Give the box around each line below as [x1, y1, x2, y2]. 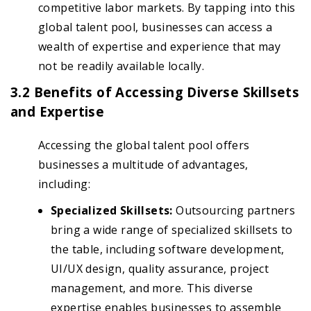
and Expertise [10, 103, 105, 121]
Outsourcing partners [176, 203, 296, 219]
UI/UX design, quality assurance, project [51, 261, 269, 277]
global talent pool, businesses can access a [38, 19, 273, 35]
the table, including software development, [51, 242, 285, 258]
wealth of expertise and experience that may [38, 39, 281, 55]
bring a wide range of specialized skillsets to [51, 222, 293, 238]
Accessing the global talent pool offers [38, 137, 250, 153]
